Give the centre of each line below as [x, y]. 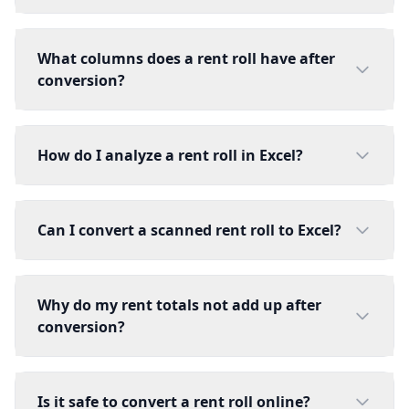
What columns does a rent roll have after [186, 58]
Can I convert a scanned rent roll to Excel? [189, 230]
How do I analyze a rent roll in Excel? [170, 155]
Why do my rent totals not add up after [179, 305]
